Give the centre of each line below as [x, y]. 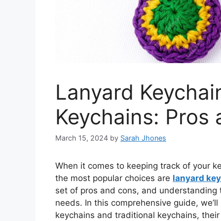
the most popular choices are [114, 178]
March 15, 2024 [82, 138]
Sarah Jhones [143, 138]
